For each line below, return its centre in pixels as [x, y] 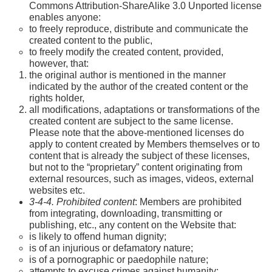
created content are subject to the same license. [131, 121]
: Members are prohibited [188, 202]
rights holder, [57, 98]
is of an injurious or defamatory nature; [111, 248]
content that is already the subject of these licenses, [139, 155]
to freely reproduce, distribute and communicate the [139, 29]
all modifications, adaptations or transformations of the [144, 109]
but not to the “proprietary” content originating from [136, 167]
